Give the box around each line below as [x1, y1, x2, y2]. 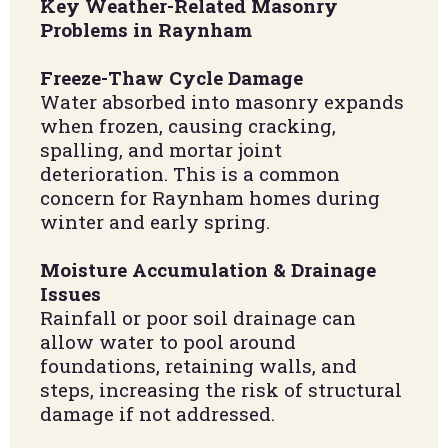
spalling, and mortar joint [40, 136, 282, 162]
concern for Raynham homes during [40, 184, 380, 210]
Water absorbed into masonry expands [40, 88, 404, 114]
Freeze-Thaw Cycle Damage [40, 64, 303, 90]
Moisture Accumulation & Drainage [40, 256, 376, 282]
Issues [40, 280, 101, 306]
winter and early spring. [40, 208, 270, 234]
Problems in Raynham [40, 16, 252, 42]
